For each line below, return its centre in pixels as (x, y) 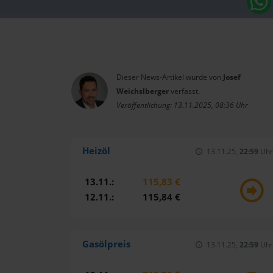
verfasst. (184, 91)
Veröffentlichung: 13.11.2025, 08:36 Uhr (182, 105)
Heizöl (96, 151)
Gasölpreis (106, 244)
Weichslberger (143, 91)
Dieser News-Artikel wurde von (170, 77)
